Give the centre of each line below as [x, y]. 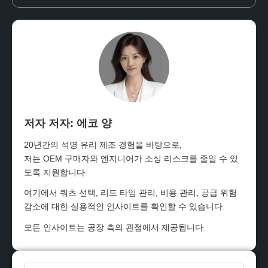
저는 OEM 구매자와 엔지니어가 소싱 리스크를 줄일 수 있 [131, 159]
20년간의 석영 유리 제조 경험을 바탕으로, [103, 145]
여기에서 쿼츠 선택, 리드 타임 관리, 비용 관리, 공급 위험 [130, 193]
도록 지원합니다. [56, 173]
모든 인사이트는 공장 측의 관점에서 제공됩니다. [115, 227]
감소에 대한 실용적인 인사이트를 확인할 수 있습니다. [124, 207]
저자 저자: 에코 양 [68, 124]
